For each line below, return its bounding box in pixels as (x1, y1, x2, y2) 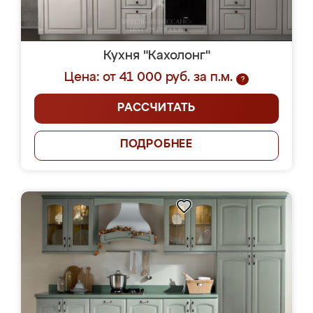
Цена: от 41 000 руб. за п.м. (64, 71, 233, 84)
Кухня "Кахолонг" (103, 50, 210, 62)
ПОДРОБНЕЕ (119, 139, 194, 150)
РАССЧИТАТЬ (117, 103, 196, 114)
